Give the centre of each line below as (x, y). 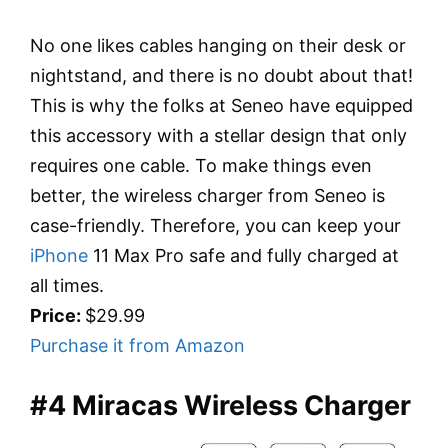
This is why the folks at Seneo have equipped (221, 106)
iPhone (59, 256)
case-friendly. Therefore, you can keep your (215, 226)
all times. (67, 286)
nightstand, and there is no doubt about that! (221, 76)
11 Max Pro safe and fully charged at (243, 256)
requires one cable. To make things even (201, 166)
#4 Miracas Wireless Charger (220, 406)
